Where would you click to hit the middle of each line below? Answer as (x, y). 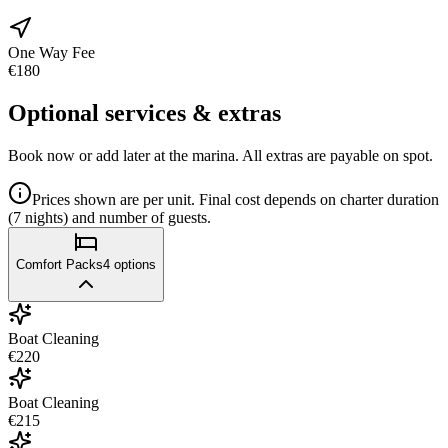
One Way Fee (51, 53)
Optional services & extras (144, 113)
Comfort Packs (59, 265)
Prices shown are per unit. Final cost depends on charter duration (235, 200)
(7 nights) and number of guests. (109, 218)
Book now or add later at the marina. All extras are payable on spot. (220, 156)
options (135, 265)
